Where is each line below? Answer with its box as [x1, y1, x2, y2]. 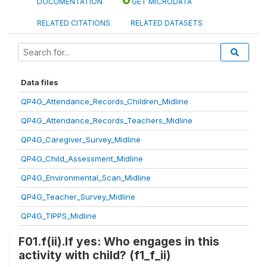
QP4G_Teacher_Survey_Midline [21, 191, 135, 201]
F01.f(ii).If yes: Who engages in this [18, 234, 219, 249]
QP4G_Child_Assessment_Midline [21, 153, 143, 163]
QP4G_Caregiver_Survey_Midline [21, 134, 141, 144]
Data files [21, 77, 58, 87]
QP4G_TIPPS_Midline [21, 210, 97, 221]
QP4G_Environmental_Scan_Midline [21, 172, 151, 182]
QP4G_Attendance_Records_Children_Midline [21, 96, 188, 106]
